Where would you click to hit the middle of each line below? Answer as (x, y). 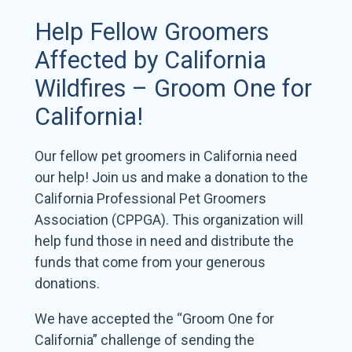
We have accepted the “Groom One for (155, 319)
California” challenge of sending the (145, 340)
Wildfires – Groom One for (174, 89)
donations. (68, 284)
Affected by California (151, 60)
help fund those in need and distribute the (165, 241)
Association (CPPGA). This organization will (169, 220)
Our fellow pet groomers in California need (166, 156)
